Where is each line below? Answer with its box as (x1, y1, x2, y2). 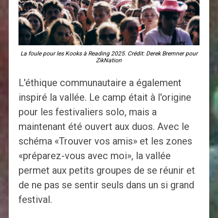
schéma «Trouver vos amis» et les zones (18, 135, 192, 147)
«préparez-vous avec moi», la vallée (18, 150, 171, 162)
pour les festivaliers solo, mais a (18, 106, 157, 118)
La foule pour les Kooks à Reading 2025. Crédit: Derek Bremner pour (20, 50, 198, 57)
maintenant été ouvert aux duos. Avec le (18, 121, 189, 133)
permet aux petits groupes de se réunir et (18, 164, 195, 177)
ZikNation (96, 57, 122, 64)
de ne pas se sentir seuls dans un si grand (18, 179, 194, 191)
